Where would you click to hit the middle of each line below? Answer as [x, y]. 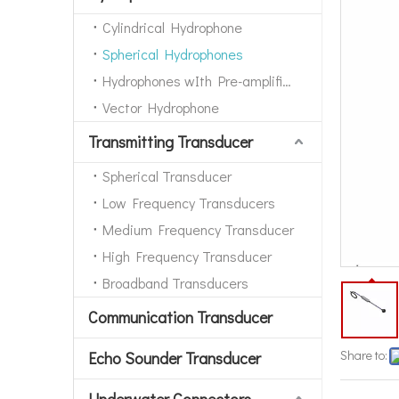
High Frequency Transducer [187, 256]
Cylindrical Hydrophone [172, 27]
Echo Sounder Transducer [175, 358]
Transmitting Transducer [171, 141]
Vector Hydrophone [161, 107]
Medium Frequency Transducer [198, 229]
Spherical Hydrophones [173, 53]
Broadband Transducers [175, 282]
